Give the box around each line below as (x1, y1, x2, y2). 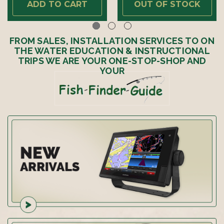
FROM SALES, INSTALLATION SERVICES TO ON (9, 35, 214, 46)
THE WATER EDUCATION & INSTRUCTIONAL (14, 45, 210, 56)
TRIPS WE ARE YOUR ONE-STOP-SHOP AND (17, 55, 206, 66)
